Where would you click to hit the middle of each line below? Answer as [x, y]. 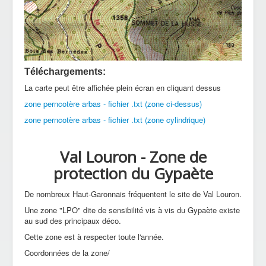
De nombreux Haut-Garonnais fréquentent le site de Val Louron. [133, 194]
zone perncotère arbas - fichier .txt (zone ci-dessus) [113, 103]
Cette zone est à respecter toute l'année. [94, 236]
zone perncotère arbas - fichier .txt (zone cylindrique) [115, 119]
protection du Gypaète [133, 173]
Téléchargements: [65, 71]
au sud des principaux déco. [73, 220]
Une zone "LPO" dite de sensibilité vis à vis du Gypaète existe [132, 210]
